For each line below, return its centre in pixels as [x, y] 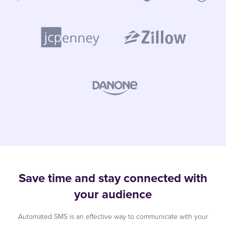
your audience [113, 194]
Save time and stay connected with [113, 178]
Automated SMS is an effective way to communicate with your [113, 216]
